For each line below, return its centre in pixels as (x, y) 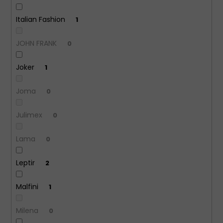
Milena (28, 210)
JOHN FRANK (37, 43)
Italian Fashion (41, 19)
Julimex (30, 115)
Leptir (26, 163)
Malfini (28, 186)
